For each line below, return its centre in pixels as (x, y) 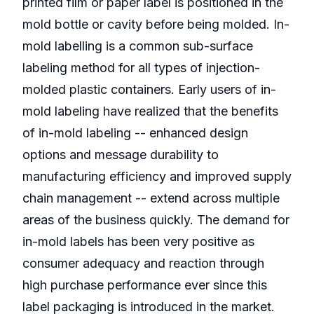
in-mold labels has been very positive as (138, 242)
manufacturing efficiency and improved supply (157, 177)
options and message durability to (121, 155)
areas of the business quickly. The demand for (156, 220)
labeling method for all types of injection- (141, 68)
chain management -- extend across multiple (151, 198)
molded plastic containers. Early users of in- (149, 90)
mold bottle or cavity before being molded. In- (156, 25)
